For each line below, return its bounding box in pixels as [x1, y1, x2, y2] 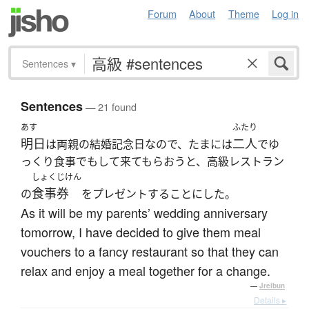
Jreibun [259, 281, 285, 291]
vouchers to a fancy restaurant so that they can [21, 242, 279, 261]
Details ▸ [254, 294, 286, 306]
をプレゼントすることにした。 [81, 186, 236, 202]
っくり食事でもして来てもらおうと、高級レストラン [21, 154, 284, 170]
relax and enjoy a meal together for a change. [21, 261, 270, 280]
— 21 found [83, 99, 137, 114]
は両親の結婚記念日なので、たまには [46, 137, 232, 152]
